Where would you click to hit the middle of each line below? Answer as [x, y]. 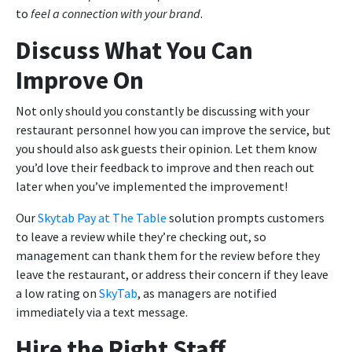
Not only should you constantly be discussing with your [163, 111]
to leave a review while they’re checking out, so [141, 237]
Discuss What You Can [134, 51]
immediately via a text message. [102, 312]
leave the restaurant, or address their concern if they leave [172, 275]
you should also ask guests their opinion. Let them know [166, 149]
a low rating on [57, 293]
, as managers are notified [207, 293]
